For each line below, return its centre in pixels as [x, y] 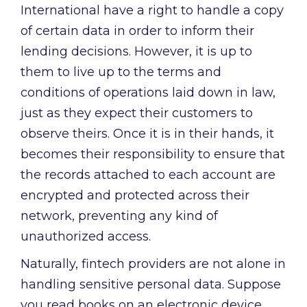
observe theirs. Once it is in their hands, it [147, 134]
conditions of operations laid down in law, [148, 93]
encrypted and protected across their [135, 196]
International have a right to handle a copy [152, 11]
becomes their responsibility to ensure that [153, 155]
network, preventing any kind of [119, 216]
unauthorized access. [86, 237]
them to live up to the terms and [121, 72]
